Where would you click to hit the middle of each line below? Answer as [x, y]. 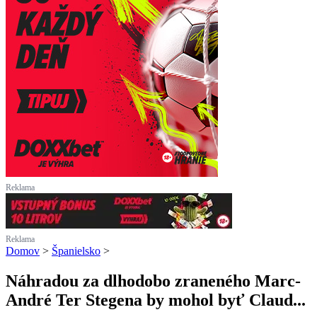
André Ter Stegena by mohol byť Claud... [156, 300]
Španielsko [76, 251]
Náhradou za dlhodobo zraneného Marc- [153, 281]
